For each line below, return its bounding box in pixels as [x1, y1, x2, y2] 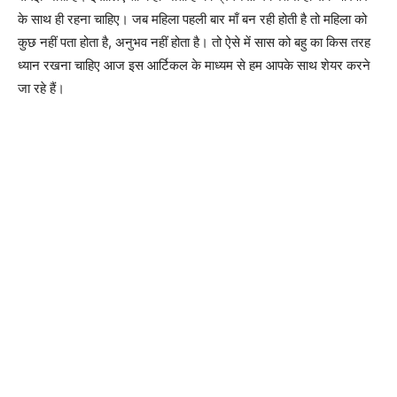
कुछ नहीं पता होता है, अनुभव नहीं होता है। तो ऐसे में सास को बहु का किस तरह [18, 33, 370, 51]
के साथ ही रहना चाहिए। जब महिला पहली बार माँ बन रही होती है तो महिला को [18, 10, 367, 27]
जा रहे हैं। [18, 79, 65, 97]
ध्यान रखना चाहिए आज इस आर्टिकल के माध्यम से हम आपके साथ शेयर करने [18, 56, 370, 74]
